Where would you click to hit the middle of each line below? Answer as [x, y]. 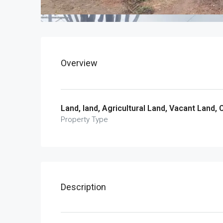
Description [83, 187]
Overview [79, 63]
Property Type [84, 119]
